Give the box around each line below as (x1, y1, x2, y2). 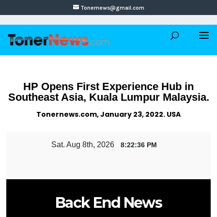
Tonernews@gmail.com (80, 4, 144, 11)
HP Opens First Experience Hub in (23, 80, 194, 93)
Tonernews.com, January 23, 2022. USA (36, 109, 181, 119)
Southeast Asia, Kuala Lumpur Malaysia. (8, 91, 209, 103)
